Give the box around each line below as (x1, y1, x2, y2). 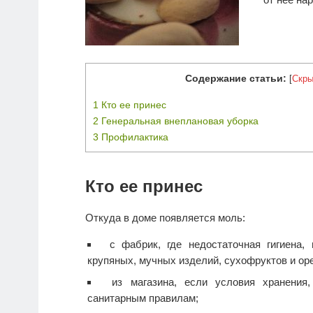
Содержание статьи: (184, 73, 286, 85)
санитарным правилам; (87, 292, 198, 305)
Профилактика (99, 131, 168, 143)
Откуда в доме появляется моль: (85, 212, 245, 224)
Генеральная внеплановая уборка (99, 115, 259, 126)
